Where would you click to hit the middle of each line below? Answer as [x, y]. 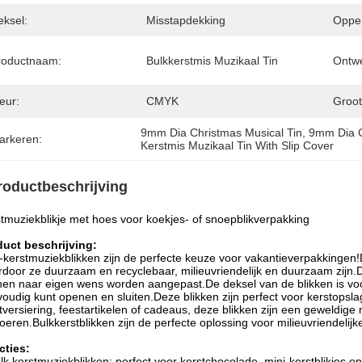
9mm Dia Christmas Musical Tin [222, 133]
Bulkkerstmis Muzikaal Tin [212, 61]
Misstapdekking [186, 20]
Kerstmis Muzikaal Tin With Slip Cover [238, 145]
